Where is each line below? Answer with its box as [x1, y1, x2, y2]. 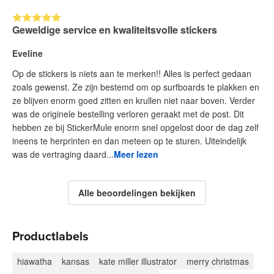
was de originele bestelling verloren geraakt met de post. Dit [12, 108, 244, 120]
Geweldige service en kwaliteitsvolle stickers [12, 23, 217, 37]
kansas [62, 255, 89, 268]
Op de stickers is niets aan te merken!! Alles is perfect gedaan [12, 67, 251, 80]
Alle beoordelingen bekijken [78, 187, 196, 199]
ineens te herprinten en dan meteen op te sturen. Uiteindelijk [12, 135, 246, 147]
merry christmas [187, 255, 249, 268]
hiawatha [17, 255, 52, 268]
